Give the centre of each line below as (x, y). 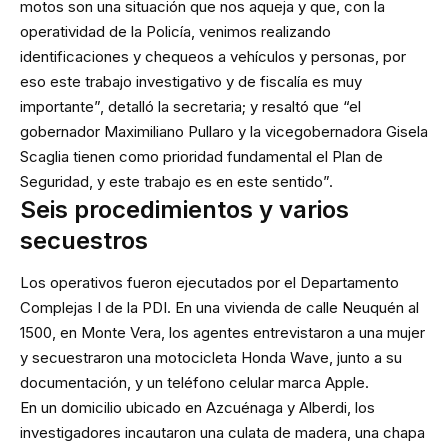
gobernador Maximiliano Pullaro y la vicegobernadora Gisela (224, 131)
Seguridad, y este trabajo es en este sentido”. (176, 181)
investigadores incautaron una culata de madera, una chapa (222, 433)
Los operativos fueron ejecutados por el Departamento (209, 283)
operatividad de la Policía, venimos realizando (175, 31)
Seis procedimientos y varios (184, 209)
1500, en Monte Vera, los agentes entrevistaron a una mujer (222, 333)
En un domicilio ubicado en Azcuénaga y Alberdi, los (197, 408)
